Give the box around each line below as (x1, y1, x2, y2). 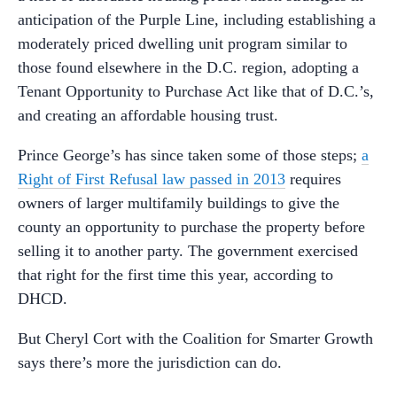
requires (285, 169, 341, 188)
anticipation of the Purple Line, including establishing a (18, 10, 376, 28)
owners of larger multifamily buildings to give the (18, 193, 339, 212)
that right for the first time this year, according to (18, 265, 333, 284)
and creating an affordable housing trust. (18, 105, 278, 124)
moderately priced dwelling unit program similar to (18, 34, 347, 52)
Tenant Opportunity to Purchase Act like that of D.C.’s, (18, 82, 374, 100)
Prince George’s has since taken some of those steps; (18, 145, 362, 164)
